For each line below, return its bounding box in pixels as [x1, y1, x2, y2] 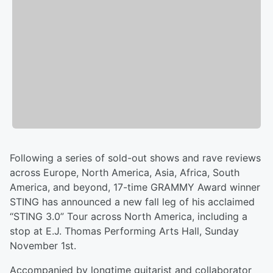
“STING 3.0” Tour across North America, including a [10, 210, 247, 223]
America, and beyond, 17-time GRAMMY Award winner [10, 181, 260, 194]
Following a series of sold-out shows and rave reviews [10, 152, 261, 165]
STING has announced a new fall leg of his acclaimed [10, 196, 255, 208]
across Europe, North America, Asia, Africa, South [10, 166, 239, 179]
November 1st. [10, 239, 76, 252]
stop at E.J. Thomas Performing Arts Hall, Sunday [10, 225, 239, 238]
